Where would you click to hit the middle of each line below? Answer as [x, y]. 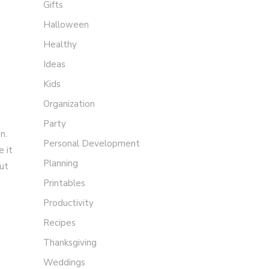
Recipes [59, 223]
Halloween [66, 25]
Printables [64, 183]
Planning [61, 164]
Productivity [68, 203]
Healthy [60, 45]
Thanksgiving [70, 243]
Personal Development [92, 144]
